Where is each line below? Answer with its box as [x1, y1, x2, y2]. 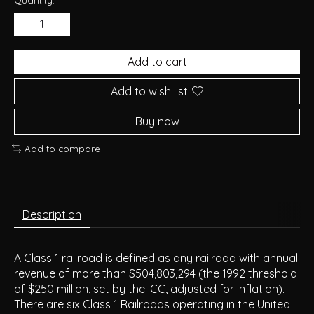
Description [22, 207, 81, 222]
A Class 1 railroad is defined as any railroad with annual [14, 251, 298, 266]
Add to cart [127, 54, 187, 69]
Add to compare [24, 142, 100, 154]
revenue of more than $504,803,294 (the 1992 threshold [14, 266, 297, 281]
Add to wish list [111, 83, 188, 98]
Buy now [135, 114, 179, 128]
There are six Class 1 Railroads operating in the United [14, 297, 290, 312]
